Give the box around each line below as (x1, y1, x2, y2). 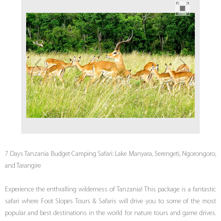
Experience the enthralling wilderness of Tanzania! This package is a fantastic (5, 186, 216, 194)
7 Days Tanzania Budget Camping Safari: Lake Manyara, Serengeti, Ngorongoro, (5, 150, 216, 158)
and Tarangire (5, 162, 41, 170)
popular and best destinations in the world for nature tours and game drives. (5, 210, 216, 218)
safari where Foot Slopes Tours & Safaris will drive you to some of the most (5, 198, 216, 206)
